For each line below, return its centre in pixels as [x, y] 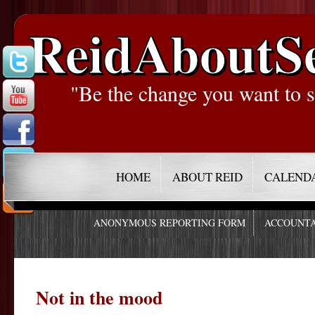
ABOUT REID [208, 177]
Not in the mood [99, 297]
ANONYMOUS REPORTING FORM [170, 223]
